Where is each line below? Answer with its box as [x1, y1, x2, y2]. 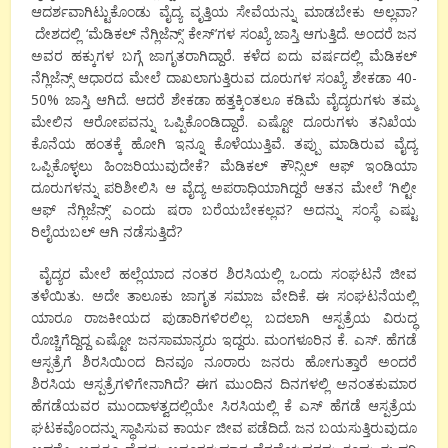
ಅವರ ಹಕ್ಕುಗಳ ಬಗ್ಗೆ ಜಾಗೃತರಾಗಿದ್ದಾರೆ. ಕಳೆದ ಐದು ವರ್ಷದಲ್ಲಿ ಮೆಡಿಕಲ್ [31, 46, 417, 66]
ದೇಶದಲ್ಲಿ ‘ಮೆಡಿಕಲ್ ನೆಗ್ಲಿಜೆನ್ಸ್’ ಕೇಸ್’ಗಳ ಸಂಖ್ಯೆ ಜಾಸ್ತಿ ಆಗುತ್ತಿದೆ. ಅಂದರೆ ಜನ [31, 24, 417, 44]
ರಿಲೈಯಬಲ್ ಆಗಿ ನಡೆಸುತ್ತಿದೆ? [31, 222, 183, 242]
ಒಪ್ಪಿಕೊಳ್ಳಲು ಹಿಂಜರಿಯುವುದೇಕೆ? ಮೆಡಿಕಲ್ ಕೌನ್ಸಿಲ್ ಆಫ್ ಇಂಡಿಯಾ [31, 156, 417, 176]
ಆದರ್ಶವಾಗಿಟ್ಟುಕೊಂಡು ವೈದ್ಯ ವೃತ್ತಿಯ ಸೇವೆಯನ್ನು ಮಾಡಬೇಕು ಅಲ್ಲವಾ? [31, 2, 417, 22]
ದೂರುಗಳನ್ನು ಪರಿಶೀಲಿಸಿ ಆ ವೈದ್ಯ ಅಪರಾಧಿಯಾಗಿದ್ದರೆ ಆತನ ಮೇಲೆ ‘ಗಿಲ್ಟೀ [31, 178, 417, 198]
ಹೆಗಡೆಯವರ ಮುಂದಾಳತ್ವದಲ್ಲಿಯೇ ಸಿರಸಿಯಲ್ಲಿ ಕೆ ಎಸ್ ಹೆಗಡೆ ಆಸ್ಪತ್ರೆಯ [31, 396, 417, 416]
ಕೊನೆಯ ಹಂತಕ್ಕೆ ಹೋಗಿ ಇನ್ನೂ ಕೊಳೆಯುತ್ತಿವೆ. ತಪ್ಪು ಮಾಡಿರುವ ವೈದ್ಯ [31, 134, 417, 154]
